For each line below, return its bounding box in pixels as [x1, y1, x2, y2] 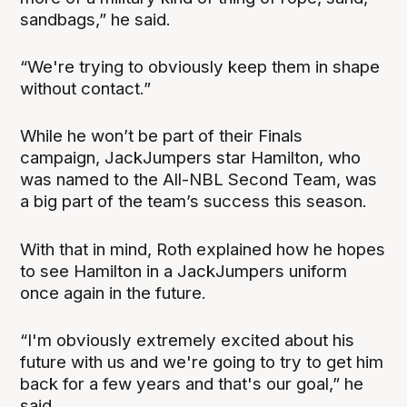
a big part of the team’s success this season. [20, 191, 368, 213]
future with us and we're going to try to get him [20, 351, 384, 372]
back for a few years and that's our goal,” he [20, 372, 364, 394]
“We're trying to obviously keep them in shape [20, 56, 381, 78]
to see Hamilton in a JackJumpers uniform [20, 260, 348, 282]
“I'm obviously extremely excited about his [20, 329, 355, 351]
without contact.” [20, 78, 152, 100]
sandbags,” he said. [20, 9, 172, 31]
